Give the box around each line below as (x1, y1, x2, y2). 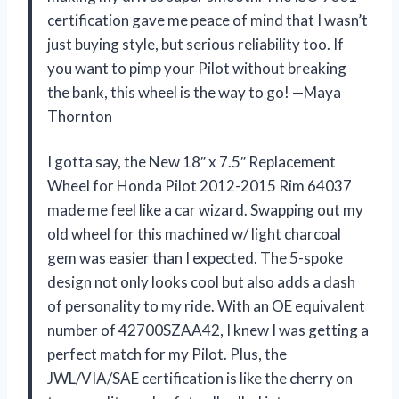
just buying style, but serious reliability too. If (47, 34, 344, 53)
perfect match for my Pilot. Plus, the (47, 344, 287, 363)
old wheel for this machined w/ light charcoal (47, 224, 341, 243)
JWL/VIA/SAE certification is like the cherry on (47, 368, 353, 387)
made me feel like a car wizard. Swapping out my (47, 199, 363, 219)
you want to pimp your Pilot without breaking (47, 58, 346, 77)
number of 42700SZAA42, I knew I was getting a (47, 320, 369, 339)
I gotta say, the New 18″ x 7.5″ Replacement (47, 151, 336, 171)
